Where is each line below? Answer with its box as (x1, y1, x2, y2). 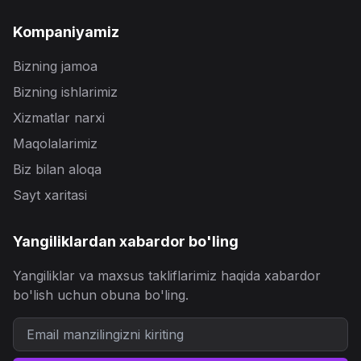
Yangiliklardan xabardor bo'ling (13, 233, 239, 251)
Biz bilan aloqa (13, 161, 102, 178)
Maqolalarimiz (13, 135, 98, 152)
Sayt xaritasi (13, 187, 87, 204)
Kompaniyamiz (13, 23, 119, 41)
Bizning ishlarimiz (13, 84, 118, 101)
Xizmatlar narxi (13, 110, 105, 127)
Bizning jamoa (13, 58, 98, 75)
